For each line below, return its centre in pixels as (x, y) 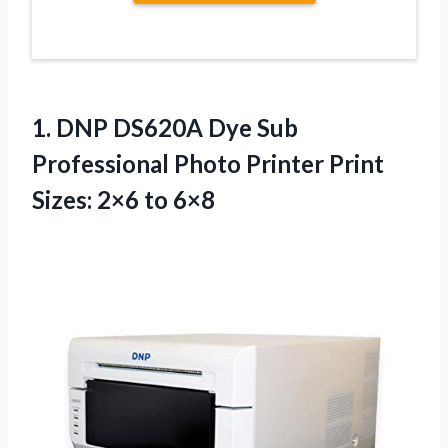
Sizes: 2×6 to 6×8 (123, 199)
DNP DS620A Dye (154, 127)
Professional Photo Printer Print (208, 163)
